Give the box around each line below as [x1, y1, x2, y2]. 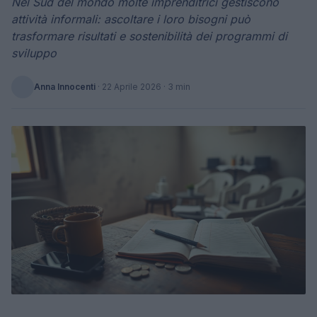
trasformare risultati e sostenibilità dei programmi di [11, 29, 287, 43]
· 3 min [161, 81, 190, 92]
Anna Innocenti [34, 81, 96, 92]
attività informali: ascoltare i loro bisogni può [11, 12, 250, 26]
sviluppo [11, 46, 57, 60]
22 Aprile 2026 [102, 81, 161, 92]
